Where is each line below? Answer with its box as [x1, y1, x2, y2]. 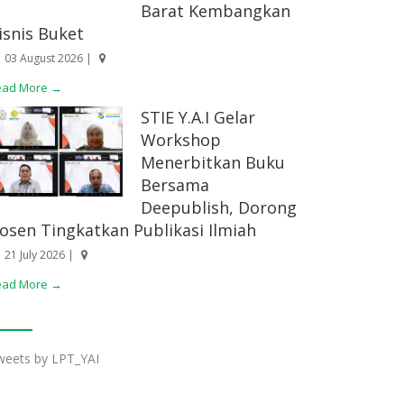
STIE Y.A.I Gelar [141, 106, 255, 128]
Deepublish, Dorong [141, 196, 297, 218]
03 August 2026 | [2, 50, 92, 66]
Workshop [141, 128, 221, 151]
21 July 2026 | [2, 246, 74, 262]
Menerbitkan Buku [141, 151, 285, 173]
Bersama [141, 173, 209, 196]
